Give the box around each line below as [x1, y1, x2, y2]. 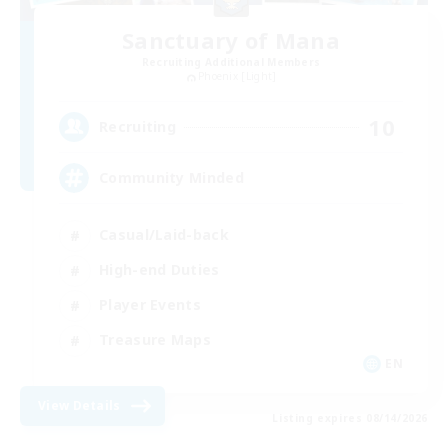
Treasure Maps [99, 330, 211, 350]
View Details [38, 396, 121, 414]
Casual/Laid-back [99, 225, 229, 245]
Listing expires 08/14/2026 [272, 410, 428, 425]
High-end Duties [99, 260, 220, 280]
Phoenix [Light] [197, 69, 277, 84]
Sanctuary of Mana [121, 25, 341, 56]
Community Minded [99, 168, 244, 188]
